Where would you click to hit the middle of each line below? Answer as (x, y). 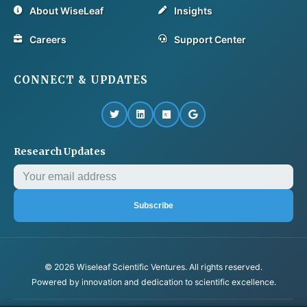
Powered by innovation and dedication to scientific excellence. (153, 282)
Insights (193, 10)
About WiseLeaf (66, 10)
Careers (48, 39)
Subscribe (153, 206)
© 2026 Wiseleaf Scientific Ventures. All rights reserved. (153, 267)
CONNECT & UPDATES (81, 80)
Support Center (210, 39)
